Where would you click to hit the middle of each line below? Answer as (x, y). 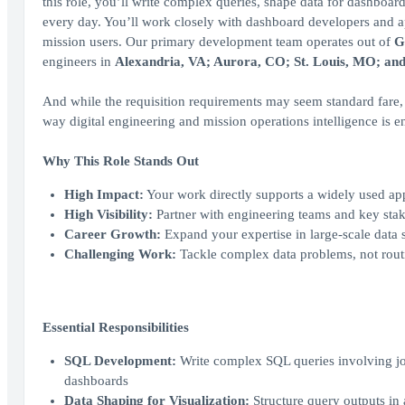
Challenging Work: (120, 254)
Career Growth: (112, 234)
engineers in (78, 61)
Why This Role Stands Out (120, 161)
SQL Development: (120, 361)
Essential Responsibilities (115, 327)
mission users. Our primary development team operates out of (218, 42)
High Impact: (104, 194)
